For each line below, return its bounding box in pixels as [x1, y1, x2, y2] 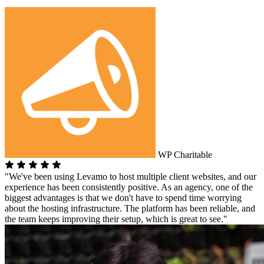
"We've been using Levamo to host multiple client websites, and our [5, 171, 256, 181]
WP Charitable [156, 149, 212, 160]
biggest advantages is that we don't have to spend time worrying [5, 192, 242, 203]
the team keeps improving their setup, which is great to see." [5, 213, 227, 224]
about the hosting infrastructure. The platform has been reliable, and [5, 203, 255, 213]
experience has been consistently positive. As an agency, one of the [5, 181, 253, 192]
